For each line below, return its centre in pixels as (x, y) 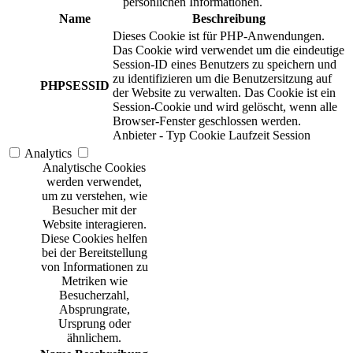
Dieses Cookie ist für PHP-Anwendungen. (219, 36)
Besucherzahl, (94, 295)
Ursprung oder (94, 324)
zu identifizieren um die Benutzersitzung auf (222, 79)
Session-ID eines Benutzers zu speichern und (225, 65)
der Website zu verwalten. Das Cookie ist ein (224, 93)
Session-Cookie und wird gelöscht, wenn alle (225, 107)
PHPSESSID (75, 86)
